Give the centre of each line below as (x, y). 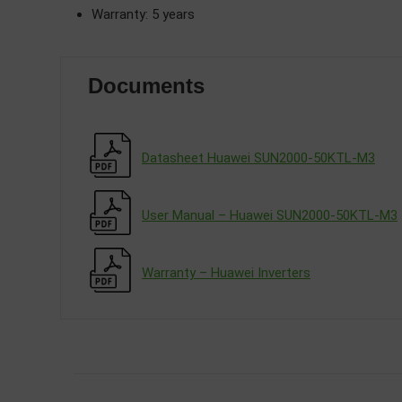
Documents (146, 86)
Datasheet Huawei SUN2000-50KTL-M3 (258, 158)
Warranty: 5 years (143, 14)
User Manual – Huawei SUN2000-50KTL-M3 (270, 215)
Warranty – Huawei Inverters (226, 273)
